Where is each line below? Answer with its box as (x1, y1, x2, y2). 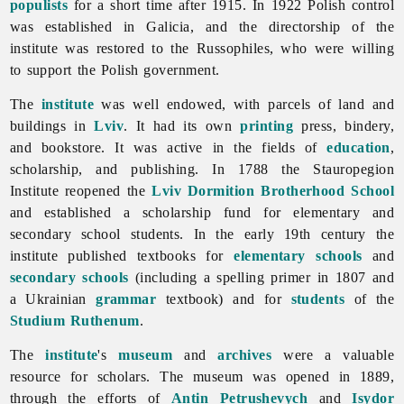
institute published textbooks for (9, 247, 234, 263)
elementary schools (234, 247, 363, 263)
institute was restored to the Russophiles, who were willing (9, 40, 395, 56)
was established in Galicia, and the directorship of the (9, 18, 395, 34)
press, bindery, (293, 117, 395, 133)
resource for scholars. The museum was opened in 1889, (9, 368, 395, 384)
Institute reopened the (9, 182, 152, 198)
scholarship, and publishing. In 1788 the (9, 161, 314, 177)
